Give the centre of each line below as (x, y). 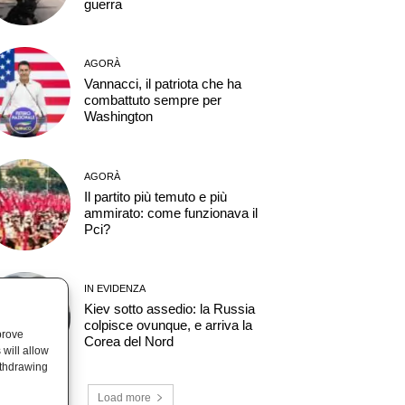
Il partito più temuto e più (155, 196)
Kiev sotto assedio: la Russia (169, 309)
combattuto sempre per (152, 100)
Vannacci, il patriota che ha (162, 84)
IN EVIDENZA (114, 289)
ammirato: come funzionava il (170, 212)
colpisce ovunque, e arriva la (168, 325)
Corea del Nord (128, 342)
